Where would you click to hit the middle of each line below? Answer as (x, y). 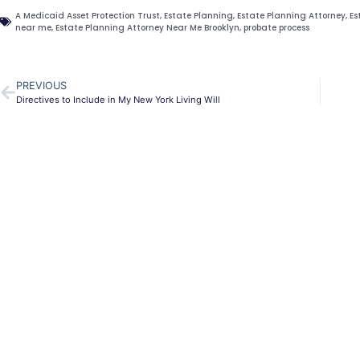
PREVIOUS (41, 86)
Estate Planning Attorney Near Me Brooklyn (147, 28)
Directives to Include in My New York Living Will (118, 100)
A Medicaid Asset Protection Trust (88, 16)
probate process (276, 28)
